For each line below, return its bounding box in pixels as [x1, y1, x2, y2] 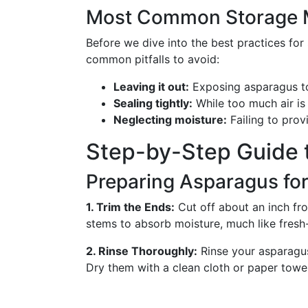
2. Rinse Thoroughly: [86, 244, 197, 258]
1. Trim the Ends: [86, 200, 175, 214]
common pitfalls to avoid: [86, 52, 219, 66]
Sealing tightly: [113, 96, 192, 110]
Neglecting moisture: [113, 113, 227, 126]
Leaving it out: [113, 80, 189, 93]
